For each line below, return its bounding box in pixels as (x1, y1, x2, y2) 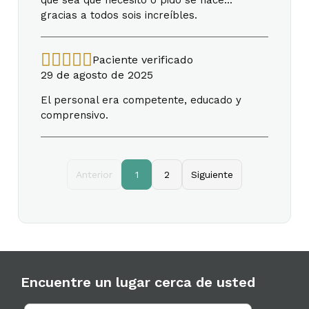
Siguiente (191, 168, 233, 180)
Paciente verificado (92, 52, 193, 66)
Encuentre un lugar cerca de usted (21, 273, 255, 290)
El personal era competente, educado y (41, 93, 241, 106)
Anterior (76, 168, 112, 180)
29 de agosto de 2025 (41, 68, 153, 81)
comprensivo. (41, 108, 108, 121)
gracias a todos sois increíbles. (41, 8, 197, 21)
